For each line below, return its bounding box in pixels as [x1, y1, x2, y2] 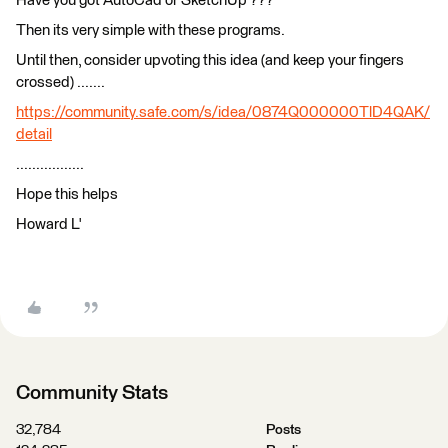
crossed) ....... [16, 75, 105, 91]
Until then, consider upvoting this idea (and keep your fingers [16, 53, 404, 69]
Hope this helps [16, 187, 118, 203]
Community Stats [16, 383, 168, 404]
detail [16, 127, 52, 143]
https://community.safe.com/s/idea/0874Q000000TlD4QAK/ [16, 105, 430, 121]
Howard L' [16, 217, 82, 233]
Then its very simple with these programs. [16, 23, 285, 39]
